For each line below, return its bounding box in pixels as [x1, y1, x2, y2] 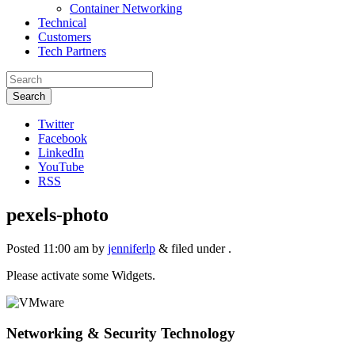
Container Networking [70, 2, 182, 15]
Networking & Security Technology [6, 324, 235, 342]
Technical [38, 16, 86, 29]
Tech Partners [38, 44, 106, 58]
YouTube [38, 160, 84, 174]
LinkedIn [38, 146, 84, 159]
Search [13, 90, 45, 102]
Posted [6, 241, 43, 255]
